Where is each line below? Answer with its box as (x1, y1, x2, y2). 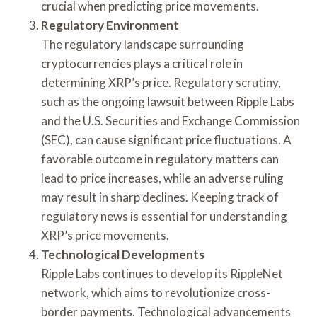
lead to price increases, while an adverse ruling (41, 170, 284, 185)
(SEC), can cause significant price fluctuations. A (41, 132, 292, 147)
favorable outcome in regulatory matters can (41, 151, 279, 166)
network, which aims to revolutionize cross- (41, 284, 270, 300)
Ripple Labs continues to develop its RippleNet (41, 265, 283, 281)
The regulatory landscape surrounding (41, 36, 244, 52)
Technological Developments (41, 246, 204, 262)
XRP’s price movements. (41, 227, 169, 243)
